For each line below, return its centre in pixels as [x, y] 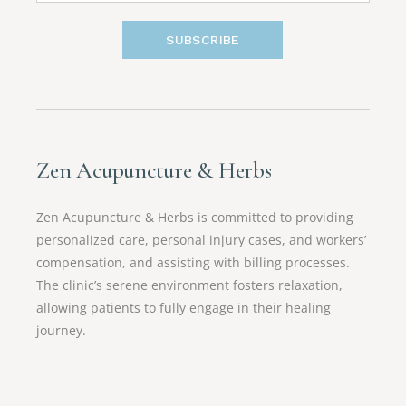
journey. [62, 331]
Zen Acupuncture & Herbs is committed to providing [195, 217]
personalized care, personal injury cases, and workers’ [202, 240]
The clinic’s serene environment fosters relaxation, [190, 285]
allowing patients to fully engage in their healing [184, 308]
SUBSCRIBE [203, 40]
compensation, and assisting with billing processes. [193, 263]
